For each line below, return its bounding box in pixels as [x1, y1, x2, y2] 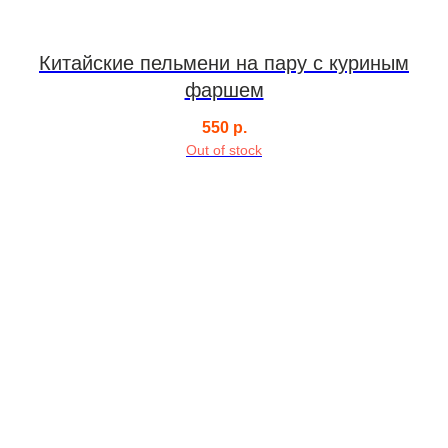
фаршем [184, 78, 264, 101]
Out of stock [186, 141, 262, 158]
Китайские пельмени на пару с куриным [39, 51, 409, 74]
